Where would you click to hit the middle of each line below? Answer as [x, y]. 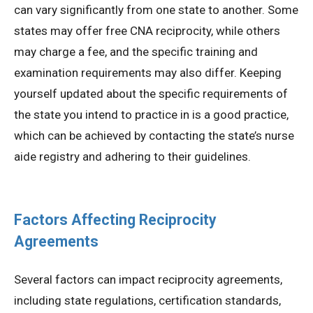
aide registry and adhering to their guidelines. [132, 157]
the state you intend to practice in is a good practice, [151, 115]
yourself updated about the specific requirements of [151, 94]
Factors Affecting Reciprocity [115, 220]
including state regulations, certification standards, [147, 301]
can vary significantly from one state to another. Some [156, 10]
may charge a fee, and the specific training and [136, 52]
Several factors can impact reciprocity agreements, [148, 280]
